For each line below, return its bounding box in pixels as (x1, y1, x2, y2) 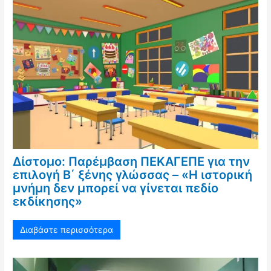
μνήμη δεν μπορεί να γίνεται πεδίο (13, 180, 219, 195)
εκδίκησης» (13, 194, 83, 209)
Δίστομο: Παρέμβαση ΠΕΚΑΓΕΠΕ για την (13, 154, 250, 169)
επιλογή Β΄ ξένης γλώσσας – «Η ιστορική (13, 167, 253, 182)
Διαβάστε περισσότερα (20, 224, 114, 235)
